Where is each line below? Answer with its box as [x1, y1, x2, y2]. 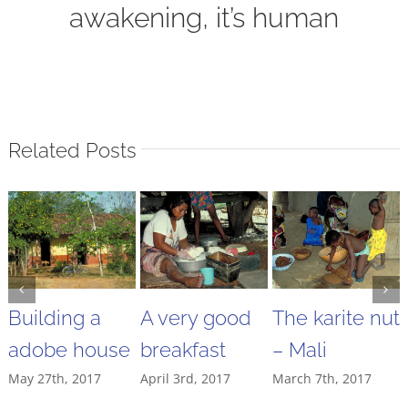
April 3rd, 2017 [139, 370, 230, 388]
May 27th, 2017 [7, 370, 101, 388]
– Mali [271, 338, 327, 362]
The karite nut [271, 306, 400, 331]
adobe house [7, 338, 130, 362]
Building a [7, 306, 101, 331]
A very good [139, 306, 251, 331]
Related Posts [7, 138, 137, 163]
